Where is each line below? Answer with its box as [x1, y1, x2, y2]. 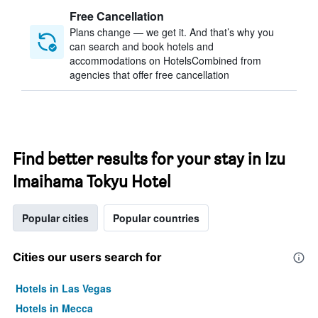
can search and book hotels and [70, 39, 214, 53]
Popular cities [22, 211, 89, 225]
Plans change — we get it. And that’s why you [70, 25, 274, 39]
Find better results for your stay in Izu [13, 148, 285, 169]
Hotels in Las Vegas [16, 281, 111, 295]
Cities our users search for [13, 250, 162, 264]
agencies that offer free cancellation [70, 67, 229, 82]
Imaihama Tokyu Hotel [13, 171, 171, 192]
